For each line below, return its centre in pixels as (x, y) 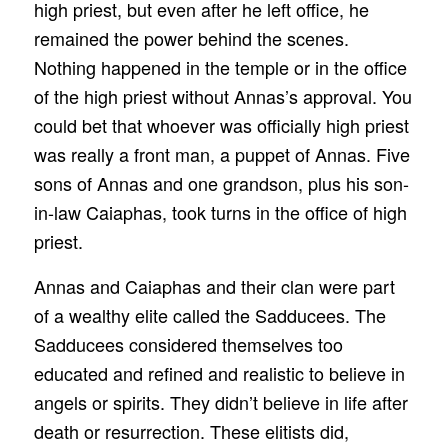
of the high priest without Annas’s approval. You (222, 96)
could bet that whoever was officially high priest (221, 125)
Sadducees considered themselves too (188, 343)
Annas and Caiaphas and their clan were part (214, 285)
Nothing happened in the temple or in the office (220, 67)
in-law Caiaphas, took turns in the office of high (220, 212)
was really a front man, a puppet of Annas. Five (221, 154)
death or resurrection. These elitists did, (191, 430)
